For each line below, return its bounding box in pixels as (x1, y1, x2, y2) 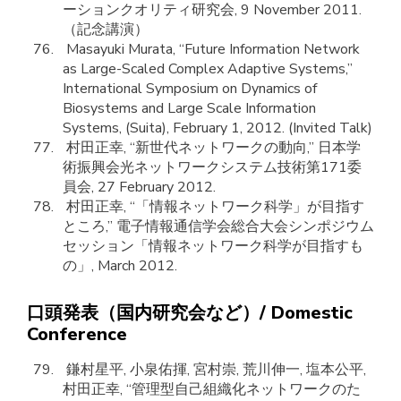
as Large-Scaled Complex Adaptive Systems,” (63, 59, 353, 79)
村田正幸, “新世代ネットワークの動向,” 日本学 (63, 138, 361, 158)
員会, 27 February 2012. (63, 177, 216, 197)
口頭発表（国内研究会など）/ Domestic (27, 301, 353, 325)
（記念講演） (63, 20, 149, 39)
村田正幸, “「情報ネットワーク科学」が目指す (63, 197, 364, 217)
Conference (27, 322, 127, 346)
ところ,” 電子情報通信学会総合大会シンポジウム (63, 217, 374, 236)
